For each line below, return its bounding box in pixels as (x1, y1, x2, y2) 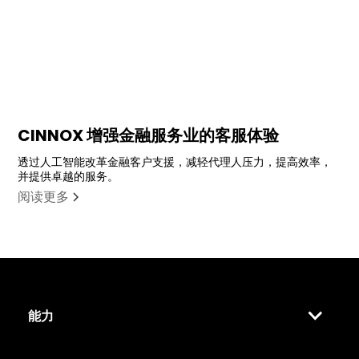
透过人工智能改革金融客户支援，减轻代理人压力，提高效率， (18, 154, 333, 171)
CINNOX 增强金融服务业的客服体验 (18, 124, 280, 147)
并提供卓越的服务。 (18, 168, 119, 185)
